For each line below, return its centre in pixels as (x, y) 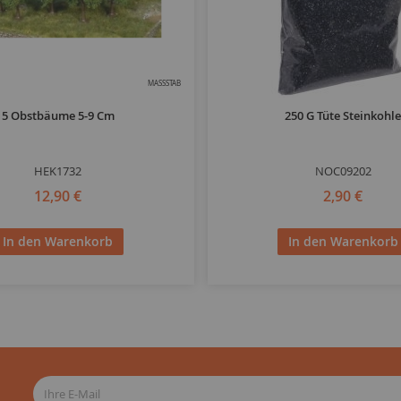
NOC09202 (343, 171)
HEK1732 (58, 171)
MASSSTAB (162, 84)
